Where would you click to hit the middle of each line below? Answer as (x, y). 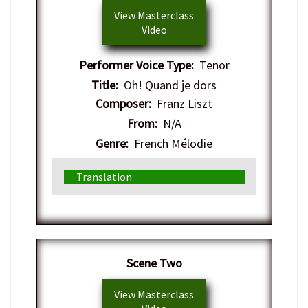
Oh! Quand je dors (167, 85)
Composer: (123, 103)
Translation (104, 176)
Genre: (112, 143)
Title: (105, 85)
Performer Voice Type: (136, 65)
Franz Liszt (182, 103)
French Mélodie (170, 143)
